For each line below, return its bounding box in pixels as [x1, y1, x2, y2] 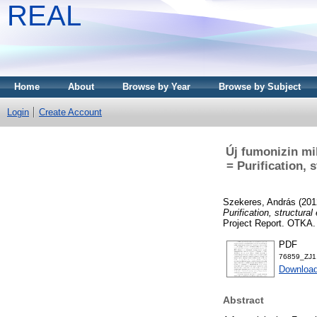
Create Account [39, 107, 102, 117]
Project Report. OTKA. [223, 217, 316, 229]
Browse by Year [122, 81, 190, 92]
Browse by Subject [219, 81, 301, 92]
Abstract [223, 294, 264, 306]
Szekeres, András [223, 196, 296, 207]
